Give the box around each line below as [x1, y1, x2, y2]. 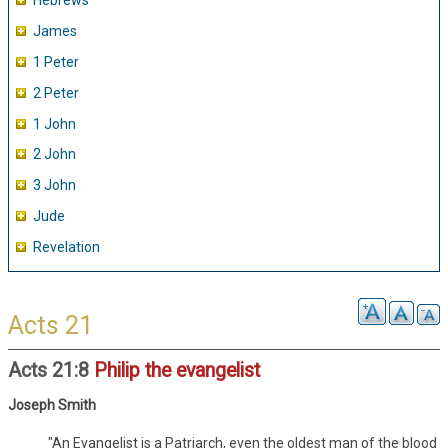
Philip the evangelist [94, 358, 260, 382]
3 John [33, 177, 76, 194]
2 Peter [33, 84, 79, 101]
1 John [33, 115, 76, 132]
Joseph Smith [8, 396, 96, 413]
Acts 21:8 [8, 358, 94, 382]
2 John [33, 146, 76, 163]
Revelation [33, 238, 100, 255]
